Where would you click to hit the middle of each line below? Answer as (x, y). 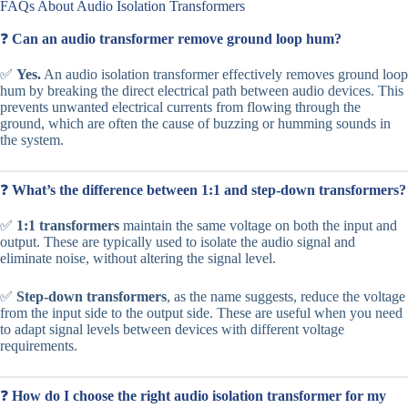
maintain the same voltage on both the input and (258, 225)
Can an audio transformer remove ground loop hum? (177, 39)
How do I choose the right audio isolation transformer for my (199, 395)
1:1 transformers (68, 225)
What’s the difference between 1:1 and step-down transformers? (209, 189)
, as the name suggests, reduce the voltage (286, 296)
